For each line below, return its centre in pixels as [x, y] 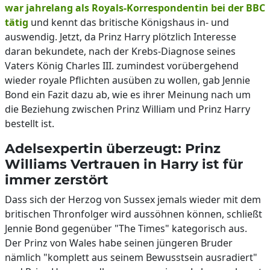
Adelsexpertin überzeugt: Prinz [113, 148]
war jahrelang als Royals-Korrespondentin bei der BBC [135, 8]
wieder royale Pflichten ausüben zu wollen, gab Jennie [127, 80]
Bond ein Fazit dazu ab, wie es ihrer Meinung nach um [128, 95]
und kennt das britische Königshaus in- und [129, 22]
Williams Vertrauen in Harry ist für [124, 164]
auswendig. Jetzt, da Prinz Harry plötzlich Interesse [121, 37]
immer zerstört [57, 180]
